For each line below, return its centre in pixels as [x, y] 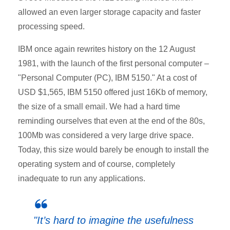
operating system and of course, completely [97, 164]
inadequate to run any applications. [82, 178]
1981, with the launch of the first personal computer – [113, 63]
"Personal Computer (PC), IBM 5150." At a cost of [107, 78]
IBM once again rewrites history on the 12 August [107, 49]
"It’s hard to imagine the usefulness [113, 220]
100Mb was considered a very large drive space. [106, 135]
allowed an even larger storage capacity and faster [109, 12]
